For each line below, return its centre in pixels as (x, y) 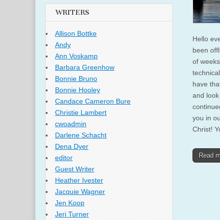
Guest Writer (75, 169)
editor (64, 158)
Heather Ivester (79, 180)
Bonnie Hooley (78, 90)
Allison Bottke (76, 34)
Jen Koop (70, 203)
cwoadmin (71, 124)
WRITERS (72, 13)
